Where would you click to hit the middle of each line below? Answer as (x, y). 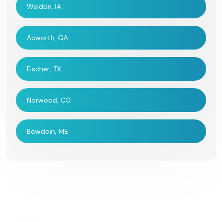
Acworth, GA (47, 37)
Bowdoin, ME (48, 131)
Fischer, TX (44, 69)
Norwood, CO (49, 100)
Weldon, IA (44, 6)
